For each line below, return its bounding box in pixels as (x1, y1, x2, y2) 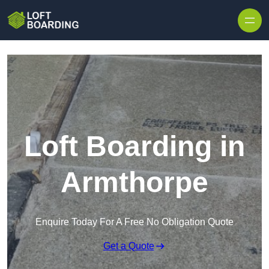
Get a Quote (103, 241, 154, 252)
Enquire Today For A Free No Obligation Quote (35, 217, 234, 228)
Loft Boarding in (24, 130, 245, 163)
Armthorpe (61, 166, 208, 199)
